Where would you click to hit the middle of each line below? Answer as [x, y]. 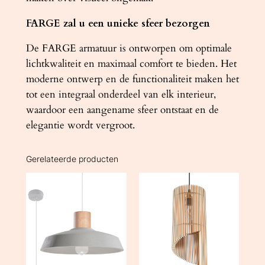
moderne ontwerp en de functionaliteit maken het [132, 79]
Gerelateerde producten [72, 159]
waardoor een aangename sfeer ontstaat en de [122, 110]
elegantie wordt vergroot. [80, 125]
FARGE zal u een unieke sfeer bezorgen [118, 23]
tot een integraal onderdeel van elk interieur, [121, 95]
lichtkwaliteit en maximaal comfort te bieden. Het [131, 64]
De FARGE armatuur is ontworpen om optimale [129, 49]
